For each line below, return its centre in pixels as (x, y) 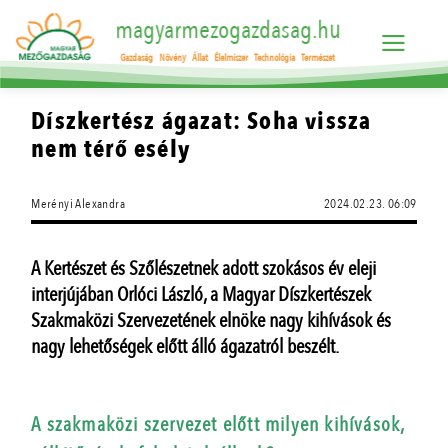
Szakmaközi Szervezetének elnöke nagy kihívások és (211, 320)
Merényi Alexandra (78, 204)
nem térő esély (111, 149)
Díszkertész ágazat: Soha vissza (201, 121)
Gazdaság (137, 58)
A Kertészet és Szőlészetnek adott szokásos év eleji (204, 268)
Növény (173, 58)
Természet (318, 58)
